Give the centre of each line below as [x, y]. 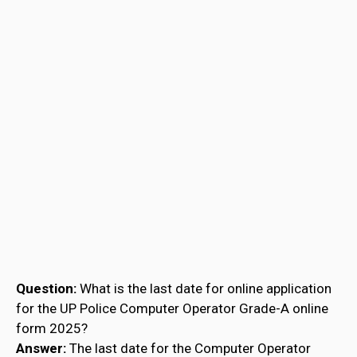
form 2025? [52, 328]
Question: [46, 288]
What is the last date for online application [204, 288]
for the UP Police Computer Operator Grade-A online [172, 308]
